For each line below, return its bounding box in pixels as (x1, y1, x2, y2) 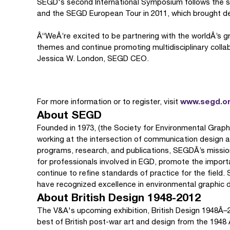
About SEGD (37, 108, 102, 121)
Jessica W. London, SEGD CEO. (37, 54, 149, 63)
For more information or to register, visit (37, 97, 178, 106)
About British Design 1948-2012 (37, 191, 201, 204)
